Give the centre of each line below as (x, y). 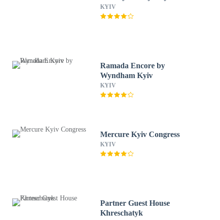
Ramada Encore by (133, 66)
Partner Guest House (135, 203)
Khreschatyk (122, 213)
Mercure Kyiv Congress (140, 134)
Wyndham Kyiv (127, 75)
